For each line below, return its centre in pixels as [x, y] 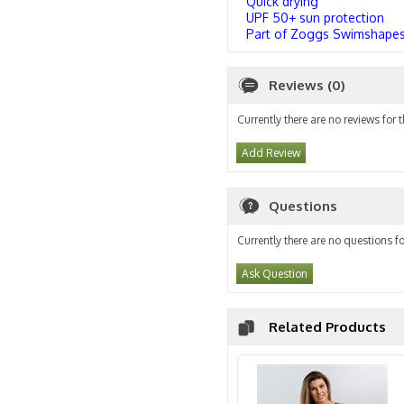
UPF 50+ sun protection [315, 18]
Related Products [327, 327]
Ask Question [275, 274]
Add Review [271, 153]
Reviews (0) [307, 85]
